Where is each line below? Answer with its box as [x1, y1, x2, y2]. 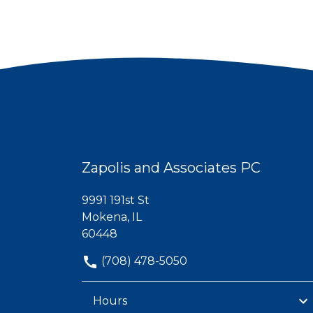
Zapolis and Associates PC [82, 159, 261, 177]
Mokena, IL [82, 210, 142, 224]
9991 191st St [82, 194, 150, 208]
